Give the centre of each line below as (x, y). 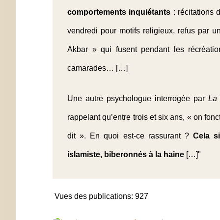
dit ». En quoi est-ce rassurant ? (130, 136)
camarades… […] (97, 68)
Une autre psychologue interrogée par (138, 98)
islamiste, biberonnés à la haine (126, 154)
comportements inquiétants (120, 12)
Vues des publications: (94, 196)
